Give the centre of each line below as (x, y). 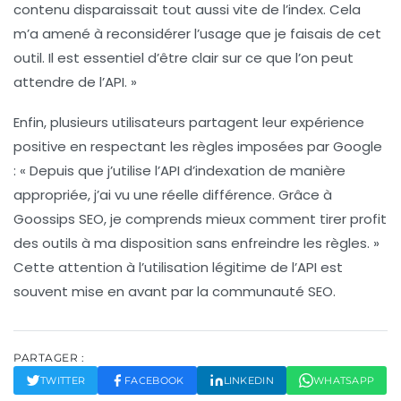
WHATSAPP (344, 381)
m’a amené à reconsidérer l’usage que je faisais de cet (197, 34)
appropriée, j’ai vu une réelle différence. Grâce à (173, 195)
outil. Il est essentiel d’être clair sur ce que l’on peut (183, 58)
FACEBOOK (154, 381)
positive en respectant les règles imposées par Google (198, 147)
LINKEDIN (248, 381)
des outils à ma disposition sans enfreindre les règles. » (196, 243)
